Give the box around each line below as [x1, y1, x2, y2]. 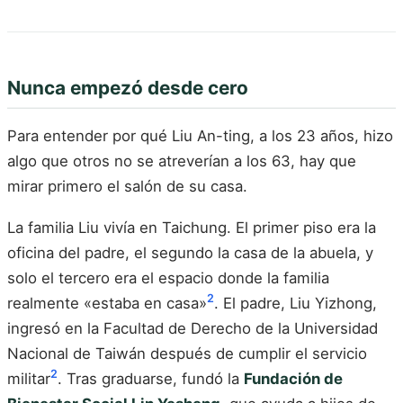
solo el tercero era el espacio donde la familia [7, 268, 329, 287]
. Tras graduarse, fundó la [58, 369, 244, 388]
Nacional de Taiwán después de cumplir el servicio [7, 344, 367, 363]
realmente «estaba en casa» [7, 293, 207, 312]
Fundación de [244, 369, 343, 388]
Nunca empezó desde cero [7, 76, 248, 99]
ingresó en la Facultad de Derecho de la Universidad [7, 318, 378, 337]
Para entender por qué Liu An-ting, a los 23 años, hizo [7, 127, 393, 146]
